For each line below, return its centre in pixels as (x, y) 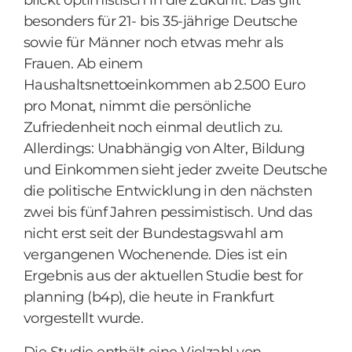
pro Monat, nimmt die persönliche (137, 106)
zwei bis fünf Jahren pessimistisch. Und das (168, 212)
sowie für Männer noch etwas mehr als (154, 42)
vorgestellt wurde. (84, 318)
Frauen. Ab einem (83, 64)
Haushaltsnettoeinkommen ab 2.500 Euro (165, 85)
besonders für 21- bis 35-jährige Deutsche (161, 21)
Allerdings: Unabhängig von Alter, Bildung (164, 148)
